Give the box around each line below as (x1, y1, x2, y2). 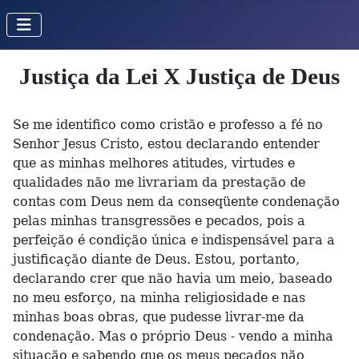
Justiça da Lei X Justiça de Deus (19, 63, 340, 89)
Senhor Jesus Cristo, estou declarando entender (13, 136, 320, 151)
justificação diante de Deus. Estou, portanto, (13, 252, 300, 267)
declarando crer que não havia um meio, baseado (13, 271, 333, 286)
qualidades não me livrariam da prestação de (13, 175, 305, 190)
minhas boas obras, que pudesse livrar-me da (13, 309, 305, 325)
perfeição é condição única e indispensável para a (13, 232, 335, 248)
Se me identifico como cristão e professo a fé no (13, 117, 323, 132)
